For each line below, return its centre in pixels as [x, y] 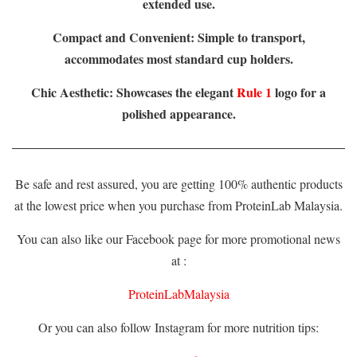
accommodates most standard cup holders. [178, 59]
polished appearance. [178, 114]
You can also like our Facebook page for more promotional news [178, 239]
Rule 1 [254, 92]
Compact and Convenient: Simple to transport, [178, 37]
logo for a [299, 92]
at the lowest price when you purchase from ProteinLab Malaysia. [178, 206]
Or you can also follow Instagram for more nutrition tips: [178, 328]
